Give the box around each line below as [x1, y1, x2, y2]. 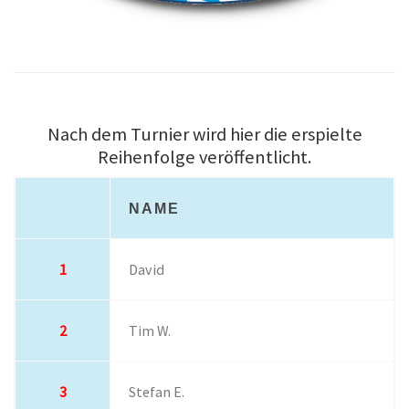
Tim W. [129, 321, 172, 341]
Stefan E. [129, 383, 185, 402]
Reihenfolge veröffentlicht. [98, 145, 311, 170]
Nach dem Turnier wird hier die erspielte [47, 122, 362, 147]
